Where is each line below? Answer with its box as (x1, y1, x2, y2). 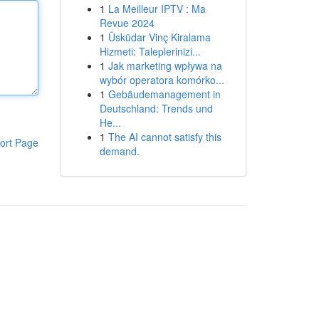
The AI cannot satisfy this (108, 130, 221, 144)
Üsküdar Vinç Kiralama (108, 30, 211, 44)
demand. (99, 144, 140, 158)
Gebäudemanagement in (108, 87, 221, 101)
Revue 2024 (99, 16, 155, 30)
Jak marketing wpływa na (108, 58, 222, 73)
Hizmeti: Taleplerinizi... (99, 44, 201, 58)
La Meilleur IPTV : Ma (108, 1, 206, 16)
